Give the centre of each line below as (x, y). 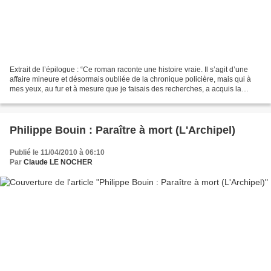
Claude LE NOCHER (58, 162)
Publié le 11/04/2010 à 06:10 (57, 152)
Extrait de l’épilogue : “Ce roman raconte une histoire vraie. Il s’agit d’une (129, 69)
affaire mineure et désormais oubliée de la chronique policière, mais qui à (130, 79)
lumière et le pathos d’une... (55, 98)
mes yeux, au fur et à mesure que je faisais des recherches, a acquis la (126, 89)
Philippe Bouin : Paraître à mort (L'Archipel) (122, 130)
